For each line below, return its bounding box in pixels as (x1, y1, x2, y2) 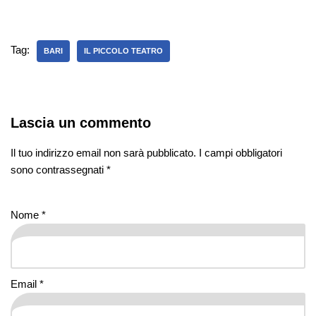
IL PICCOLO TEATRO (84, 46, 163, 55)
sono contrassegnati (11, 163, 107, 176)
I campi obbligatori (199, 146, 282, 159)
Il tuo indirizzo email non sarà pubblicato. (11, 146, 196, 159)
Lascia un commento (11, 114, 151, 130)
